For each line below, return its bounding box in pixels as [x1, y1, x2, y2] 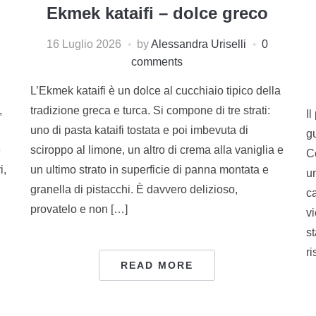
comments [131, 55, 183, 68]
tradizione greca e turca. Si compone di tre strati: [30, 104, 270, 116]
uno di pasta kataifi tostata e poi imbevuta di [30, 123, 248, 136]
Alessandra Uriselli [150, 37, 246, 50]
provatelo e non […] [30, 202, 128, 215]
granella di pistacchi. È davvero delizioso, [30, 183, 238, 195]
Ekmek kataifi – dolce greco [46, 3, 268, 23]
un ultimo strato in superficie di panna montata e [30, 163, 269, 176]
